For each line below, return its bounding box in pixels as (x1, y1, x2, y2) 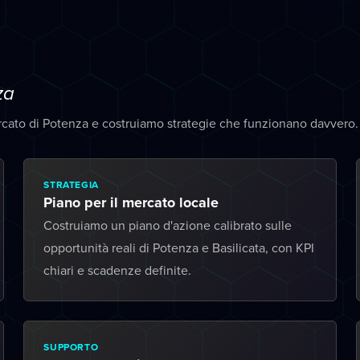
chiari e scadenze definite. (43, 261, 192, 279)
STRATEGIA (43, 178, 99, 191)
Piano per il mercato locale (43, 192, 219, 213)
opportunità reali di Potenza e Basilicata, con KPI (43, 239, 315, 256)
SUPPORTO (43, 340, 99, 354)
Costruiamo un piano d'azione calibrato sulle (43, 216, 292, 234)
